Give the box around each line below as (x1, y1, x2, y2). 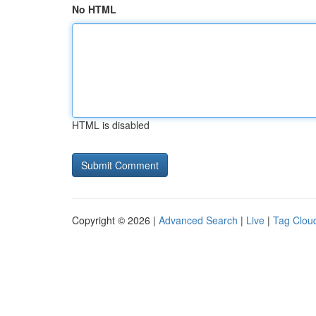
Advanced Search (159, 213, 238, 227)
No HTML (72, 2, 116, 16)
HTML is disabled (72, 118, 150, 132)
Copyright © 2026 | (72, 213, 159, 227)
